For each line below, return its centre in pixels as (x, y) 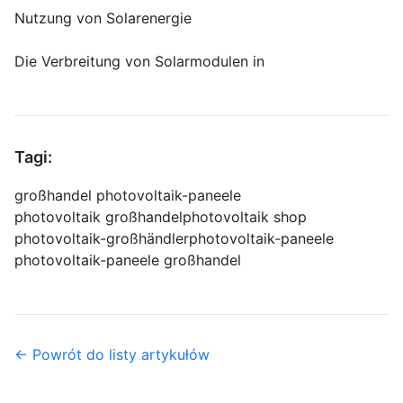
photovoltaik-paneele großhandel (128, 260)
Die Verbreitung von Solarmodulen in (139, 62)
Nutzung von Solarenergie (103, 18)
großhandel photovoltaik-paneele (128, 196)
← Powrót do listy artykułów (112, 355)
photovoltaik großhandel (99, 217)
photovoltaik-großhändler (102, 239)
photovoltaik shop (245, 217)
